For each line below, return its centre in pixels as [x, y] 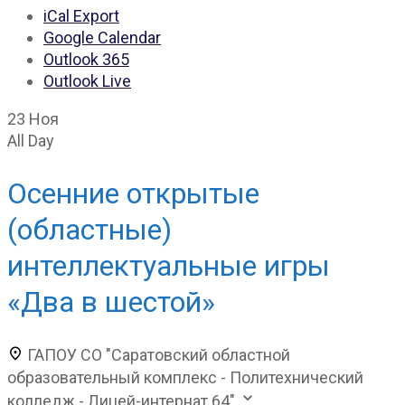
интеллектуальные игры [169, 266]
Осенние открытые [133, 194]
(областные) [89, 230]
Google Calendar [102, 37]
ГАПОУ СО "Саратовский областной [159, 354]
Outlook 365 [86, 59]
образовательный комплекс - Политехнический [185, 378]
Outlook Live [87, 80]
